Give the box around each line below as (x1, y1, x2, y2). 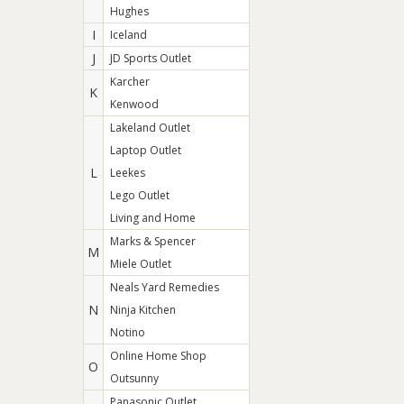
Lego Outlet (110, 188, 170, 203)
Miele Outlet (110, 256, 171, 271)
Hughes (110, 4, 149, 19)
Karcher (110, 74, 150, 89)
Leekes (110, 165, 145, 180)
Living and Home (110, 210, 196, 225)
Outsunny (110, 371, 159, 386)
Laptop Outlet (110, 142, 181, 158)
